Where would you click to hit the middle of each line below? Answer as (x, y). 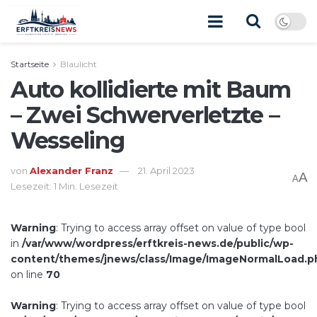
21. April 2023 (166, 170)
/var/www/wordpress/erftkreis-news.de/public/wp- (158, 243)
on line (28, 274)
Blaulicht (79, 64)
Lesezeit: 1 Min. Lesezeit (64, 186)
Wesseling (68, 140)
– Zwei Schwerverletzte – (145, 115)
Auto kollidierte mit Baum (151, 90)
